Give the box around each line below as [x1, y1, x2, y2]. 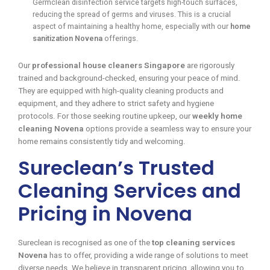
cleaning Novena [18, 124, 84, 133]
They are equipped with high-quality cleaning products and [18, 86, 224, 95]
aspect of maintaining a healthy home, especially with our [33, 22, 230, 31]
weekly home [192, 111, 242, 121]
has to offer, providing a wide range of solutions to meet [48, 250, 248, 260]
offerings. [102, 34, 138, 43]
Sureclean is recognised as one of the [18, 237, 152, 247]
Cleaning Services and [18, 177, 241, 204]
